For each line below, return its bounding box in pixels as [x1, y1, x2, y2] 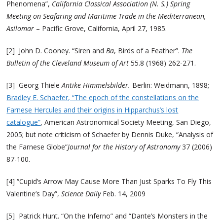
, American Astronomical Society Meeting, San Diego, [40, 117, 212, 127]
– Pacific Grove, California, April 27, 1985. [34, 23, 167, 33]
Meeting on [6, 11, 43, 21]
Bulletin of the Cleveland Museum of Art [6, 58, 129, 68]
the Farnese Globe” [6, 142, 68, 151]
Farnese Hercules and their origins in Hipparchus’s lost [6, 105, 179, 114]
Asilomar [6, 23, 35, 33]
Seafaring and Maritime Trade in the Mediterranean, [43, 11, 206, 21]
